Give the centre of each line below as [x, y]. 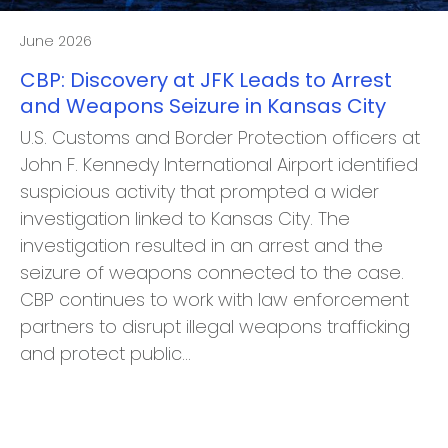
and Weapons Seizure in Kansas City [203, 106]
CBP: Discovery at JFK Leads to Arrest [206, 80]
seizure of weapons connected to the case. [212, 272]
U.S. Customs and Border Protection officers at [220, 137]
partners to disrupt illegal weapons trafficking [215, 326]
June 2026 [56, 41]
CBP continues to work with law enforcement [214, 299]
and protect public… [105, 353]
